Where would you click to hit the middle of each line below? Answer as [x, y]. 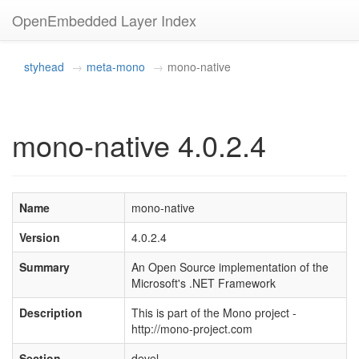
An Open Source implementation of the [230, 267]
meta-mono [116, 67]
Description [51, 313]
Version [40, 237]
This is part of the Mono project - [214, 313]
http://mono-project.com [192, 329]
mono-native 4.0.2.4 [139, 145]
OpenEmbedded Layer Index [104, 20]
